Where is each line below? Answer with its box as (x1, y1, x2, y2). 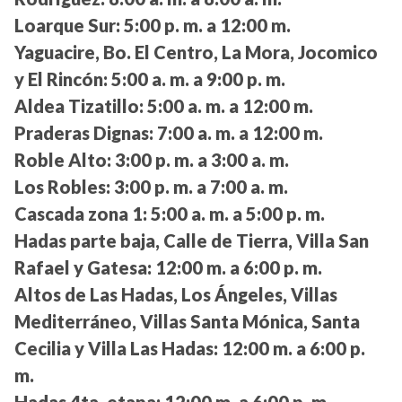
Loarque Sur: (14, 14, 120, 37)
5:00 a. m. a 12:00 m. (144, 95, 313, 118)
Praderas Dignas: (14, 122, 153, 144)
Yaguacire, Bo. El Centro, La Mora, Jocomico (14, 41, 378, 64)
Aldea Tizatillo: (14, 95, 144, 118)
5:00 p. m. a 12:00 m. (120, 14, 291, 37)
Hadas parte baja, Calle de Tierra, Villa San (14, 230, 369, 252)
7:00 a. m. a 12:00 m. (153, 122, 323, 144)
